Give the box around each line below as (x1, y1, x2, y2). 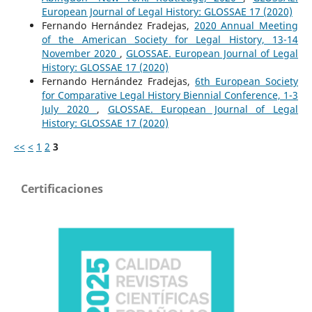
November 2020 (41, 46, 120, 60)
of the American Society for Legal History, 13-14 (41, 32, 299, 46)
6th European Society (195, 74, 299, 88)
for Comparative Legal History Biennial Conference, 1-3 (41, 88, 299, 102)
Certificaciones (21, 180, 103, 196)
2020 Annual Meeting (194, 18, 299, 32)
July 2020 (41, 102, 97, 116)
